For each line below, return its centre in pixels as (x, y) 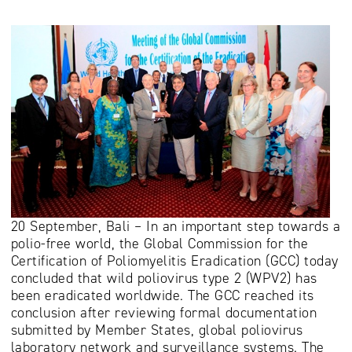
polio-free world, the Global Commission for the (159, 244)
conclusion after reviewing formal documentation (163, 313)
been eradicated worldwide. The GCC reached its (162, 296)
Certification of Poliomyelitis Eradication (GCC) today (174, 261)
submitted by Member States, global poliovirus (156, 330)
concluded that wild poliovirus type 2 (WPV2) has (164, 279)
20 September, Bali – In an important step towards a (175, 227)
